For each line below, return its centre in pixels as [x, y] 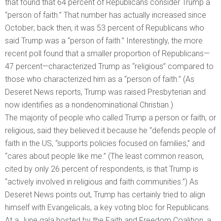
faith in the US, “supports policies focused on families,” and [105, 144]
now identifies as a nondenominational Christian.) [89, 105]
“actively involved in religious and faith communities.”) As [102, 182]
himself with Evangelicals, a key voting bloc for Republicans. [108, 208]
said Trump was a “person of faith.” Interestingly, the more [104, 41]
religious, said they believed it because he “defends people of [110, 131]
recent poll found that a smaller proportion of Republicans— [107, 54]
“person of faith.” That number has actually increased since [106, 15]
